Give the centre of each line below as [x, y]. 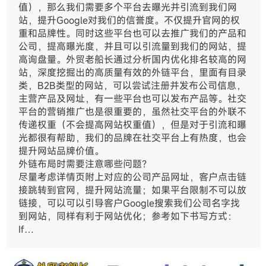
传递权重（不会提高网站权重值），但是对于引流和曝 [133, 124]
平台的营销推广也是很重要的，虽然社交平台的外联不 [133, 111]
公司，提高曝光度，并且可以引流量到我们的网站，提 [133, 46]
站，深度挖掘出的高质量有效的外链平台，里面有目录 [133, 72]
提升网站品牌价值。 [61, 151]
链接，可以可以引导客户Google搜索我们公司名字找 [129, 203]
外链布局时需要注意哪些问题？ [85, 164]
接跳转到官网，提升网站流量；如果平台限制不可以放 [133, 190]
